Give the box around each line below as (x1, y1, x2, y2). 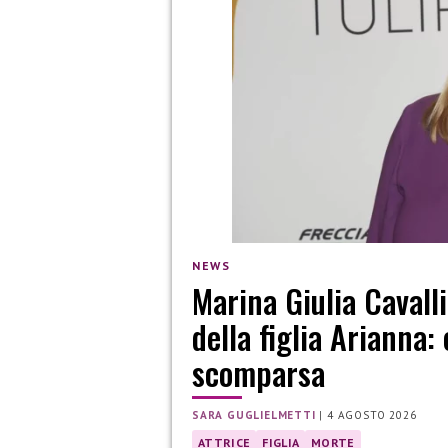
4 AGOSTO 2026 (327, 407, 417, 422)
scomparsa (192, 348, 325, 396)
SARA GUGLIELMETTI (192, 407, 316, 422)
